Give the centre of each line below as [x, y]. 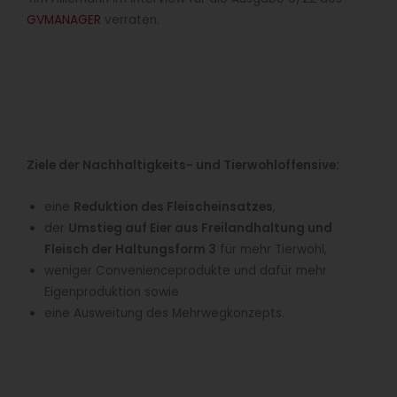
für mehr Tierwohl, [272, 250]
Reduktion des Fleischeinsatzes [173, 207]
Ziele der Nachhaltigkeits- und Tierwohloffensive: [183, 165]
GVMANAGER [64, 19]
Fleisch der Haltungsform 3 [130, 250]
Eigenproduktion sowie [112, 292]
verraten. [130, 19]
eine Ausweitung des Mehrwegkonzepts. [164, 314]
